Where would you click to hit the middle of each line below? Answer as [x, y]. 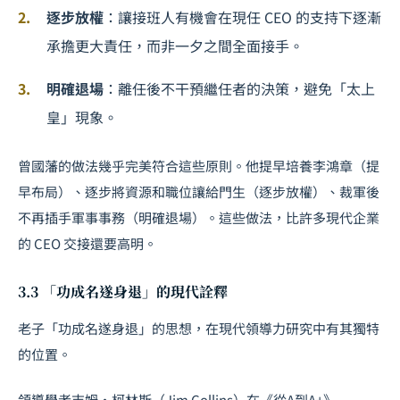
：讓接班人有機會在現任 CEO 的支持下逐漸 [242, 17]
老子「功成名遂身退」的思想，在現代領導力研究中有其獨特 [199, 329]
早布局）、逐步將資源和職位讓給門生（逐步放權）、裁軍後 [199, 192]
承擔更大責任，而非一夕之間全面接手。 [175, 46]
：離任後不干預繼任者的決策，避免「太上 [239, 89]
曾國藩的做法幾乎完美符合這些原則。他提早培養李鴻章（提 [199, 166]
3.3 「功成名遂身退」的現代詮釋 [123, 292]
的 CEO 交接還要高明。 [87, 244]
